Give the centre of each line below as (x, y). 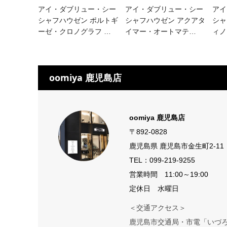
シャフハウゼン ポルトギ (78, 20)
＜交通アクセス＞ (157, 207)
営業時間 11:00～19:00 (168, 174)
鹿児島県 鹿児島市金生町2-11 (176, 146)
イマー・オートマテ (157, 31)
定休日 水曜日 (154, 188)
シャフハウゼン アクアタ (165, 20)
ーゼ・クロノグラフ (71, 31)
